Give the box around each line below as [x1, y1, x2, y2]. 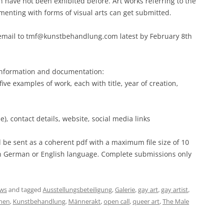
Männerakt [68, 197, 101, 206]
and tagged [7, 185, 43, 194]
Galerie [115, 185, 135, 194]
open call [104, 197, 130, 206]
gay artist [161, 185, 188, 194]
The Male [163, 197, 189, 206]
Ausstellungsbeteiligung [43, 185, 112, 194]
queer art [133, 197, 160, 206]
